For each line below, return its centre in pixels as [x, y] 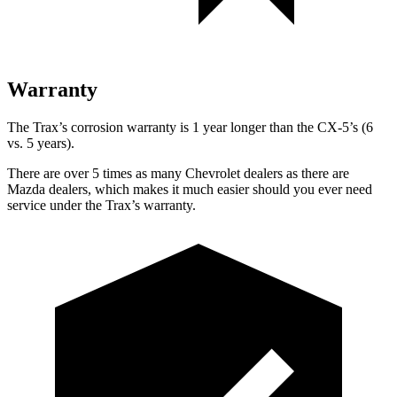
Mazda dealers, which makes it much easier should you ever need [190, 189]
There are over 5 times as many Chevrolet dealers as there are [178, 173]
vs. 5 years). [41, 143]
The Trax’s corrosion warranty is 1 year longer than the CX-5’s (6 [190, 127]
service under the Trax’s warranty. [101, 205]
